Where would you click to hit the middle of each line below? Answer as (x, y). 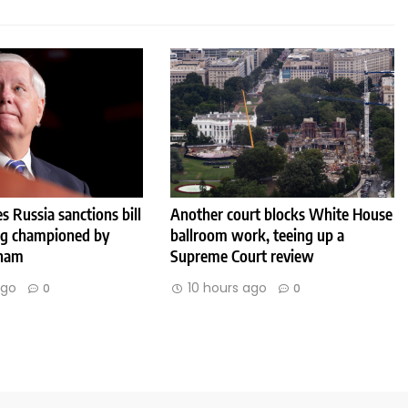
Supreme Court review (243, 256)
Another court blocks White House (282, 214)
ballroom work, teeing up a (258, 235)
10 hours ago (228, 288)
